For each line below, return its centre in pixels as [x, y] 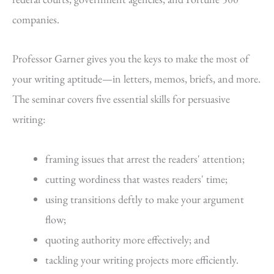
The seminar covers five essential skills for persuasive [121, 99]
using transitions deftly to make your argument [145, 199]
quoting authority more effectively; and [128, 239]
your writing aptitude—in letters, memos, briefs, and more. [136, 79]
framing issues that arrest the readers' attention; [145, 158]
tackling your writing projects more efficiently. [142, 259]
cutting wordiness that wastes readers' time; [136, 179]
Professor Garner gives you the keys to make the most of [131, 59]
